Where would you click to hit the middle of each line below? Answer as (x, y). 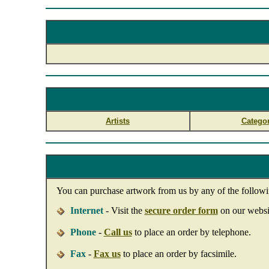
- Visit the (124, 210)
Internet (86, 210)
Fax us (107, 254)
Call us (118, 232)
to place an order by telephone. (191, 232)
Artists (118, 121)
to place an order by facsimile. (178, 254)
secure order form (181, 210)
